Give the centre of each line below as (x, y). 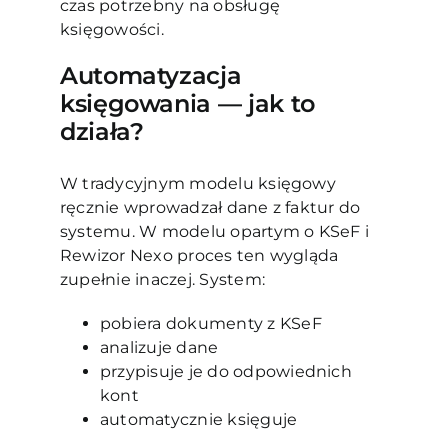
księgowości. (111, 30)
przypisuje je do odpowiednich (225, 372)
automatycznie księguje (200, 420)
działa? (101, 132)
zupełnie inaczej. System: (162, 280)
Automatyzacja (150, 76)
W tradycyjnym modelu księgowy (197, 184)
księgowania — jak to (187, 104)
